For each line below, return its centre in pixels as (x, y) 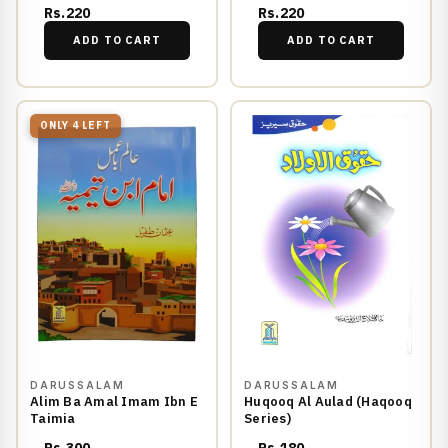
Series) (267, 419)
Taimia (53, 419)
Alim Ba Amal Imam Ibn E (114, 402)
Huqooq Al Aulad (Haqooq (328, 402)
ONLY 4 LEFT (75, 126)
